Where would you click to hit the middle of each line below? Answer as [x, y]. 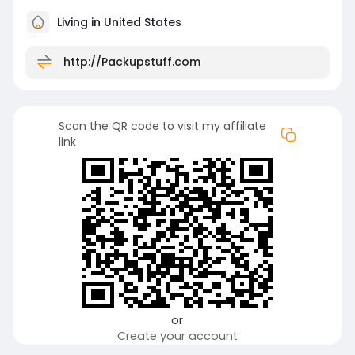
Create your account [177, 336]
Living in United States [117, 22]
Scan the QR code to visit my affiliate [162, 126]
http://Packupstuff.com [132, 61]
